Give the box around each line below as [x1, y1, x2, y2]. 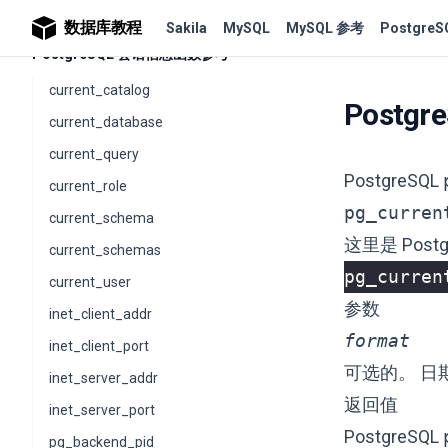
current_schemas [49, 242, 161, 258]
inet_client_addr [49, 306, 152, 322]
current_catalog [49, 82, 150, 98]
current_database [49, 114, 163, 130]
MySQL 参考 [286, 20, 364, 36]
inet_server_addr [49, 370, 158, 386]
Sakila [166, 20, 207, 36]
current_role [49, 178, 127, 194]
